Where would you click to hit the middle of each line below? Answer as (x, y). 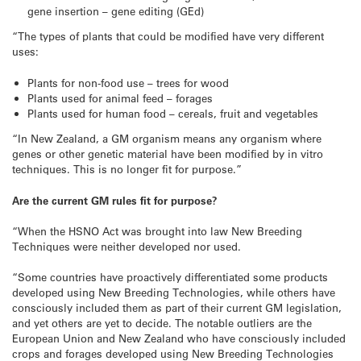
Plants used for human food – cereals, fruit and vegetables (173, 113)
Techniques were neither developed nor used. (127, 246)
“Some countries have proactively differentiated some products (170, 276)
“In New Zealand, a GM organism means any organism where (167, 139)
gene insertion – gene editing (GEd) (116, 10)
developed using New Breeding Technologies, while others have (174, 292)
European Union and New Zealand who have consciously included (179, 338)
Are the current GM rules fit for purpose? (116, 200)
